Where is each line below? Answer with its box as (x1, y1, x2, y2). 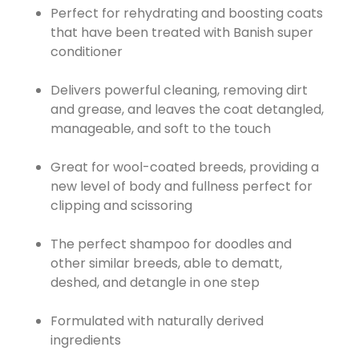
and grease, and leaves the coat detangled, (50, 99, 324, 119)
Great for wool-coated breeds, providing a (50, 157, 319, 176)
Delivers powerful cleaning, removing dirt (50, 80, 308, 99)
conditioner (50, 42, 126, 61)
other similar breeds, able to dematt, (50, 253, 282, 272)
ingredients (50, 330, 121, 349)
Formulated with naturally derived (50, 311, 264, 330)
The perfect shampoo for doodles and (50, 234, 292, 253)
